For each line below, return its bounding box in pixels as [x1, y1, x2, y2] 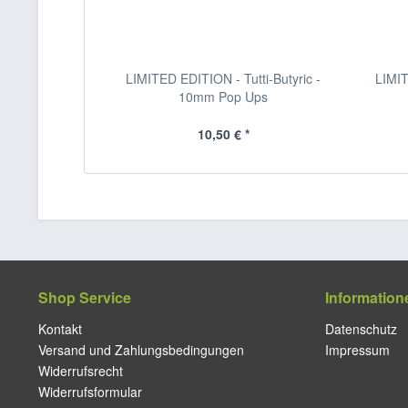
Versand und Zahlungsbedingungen [38, 341, 244, 359]
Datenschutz [325, 320, 397, 338]
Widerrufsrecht [38, 362, 123, 380]
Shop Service [38, 287, 131, 308]
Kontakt [38, 320, 82, 338]
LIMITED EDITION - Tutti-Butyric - [126, 69, 321, 87]
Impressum [325, 341, 390, 359]
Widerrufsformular [38, 382, 142, 401]
